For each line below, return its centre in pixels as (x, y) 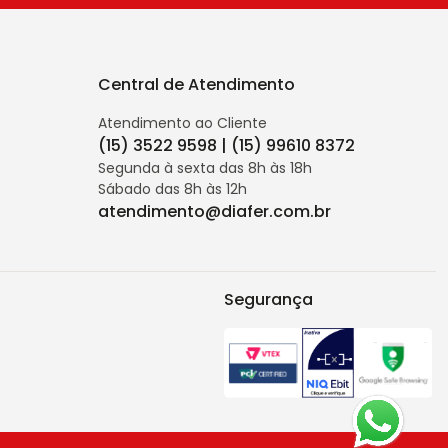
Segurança (269, 299)
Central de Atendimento (196, 84)
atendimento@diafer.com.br (214, 211)
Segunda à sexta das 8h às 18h (205, 168)
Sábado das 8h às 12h (172, 189)
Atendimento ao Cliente (182, 123)
